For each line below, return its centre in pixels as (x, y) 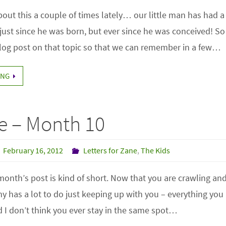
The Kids (156, 150)
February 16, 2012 (33, 150)
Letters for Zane (110, 150)
